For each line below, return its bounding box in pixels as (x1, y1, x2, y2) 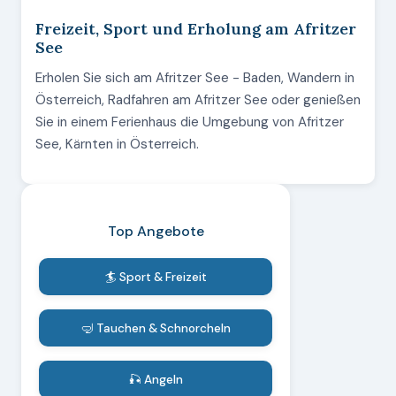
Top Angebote (107, 222, 204, 240)
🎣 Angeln (128, 371, 183, 387)
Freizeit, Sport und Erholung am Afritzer (35, 19, 356, 39)
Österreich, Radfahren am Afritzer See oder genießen (35, 91, 361, 109)
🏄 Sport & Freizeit (104, 269, 207, 285)
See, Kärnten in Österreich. (35, 135, 199, 153)
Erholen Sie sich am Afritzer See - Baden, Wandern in (35, 69, 354, 87)
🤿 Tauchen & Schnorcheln (80, 320, 231, 336)
